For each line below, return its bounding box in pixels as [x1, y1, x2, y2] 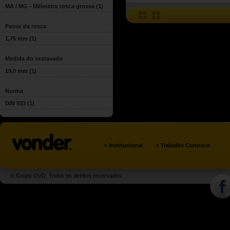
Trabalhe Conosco [161, 142, 210, 148]
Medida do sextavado [5, 55, 63, 62]
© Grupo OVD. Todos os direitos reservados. [10, 172, 123, 179]
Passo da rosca [5, 23, 46, 29]
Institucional [109, 142, 143, 148]
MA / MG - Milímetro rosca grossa [5, 3, 94, 9]
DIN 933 [5, 100, 26, 106]
